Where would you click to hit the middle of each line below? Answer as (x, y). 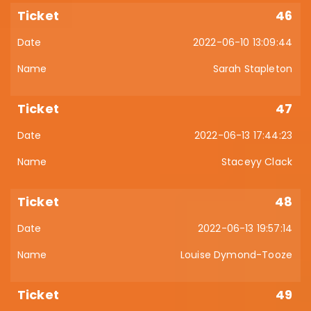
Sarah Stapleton (252, 69)
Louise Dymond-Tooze (236, 255)
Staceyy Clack (257, 162)
